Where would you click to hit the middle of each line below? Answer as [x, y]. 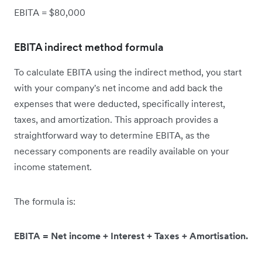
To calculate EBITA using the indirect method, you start [128, 72]
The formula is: [46, 201]
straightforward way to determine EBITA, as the [112, 135]
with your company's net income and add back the [118, 88]
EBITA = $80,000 [51, 13]
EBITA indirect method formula [89, 47]
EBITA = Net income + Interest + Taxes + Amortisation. [131, 236]
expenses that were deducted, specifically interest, [120, 104]
